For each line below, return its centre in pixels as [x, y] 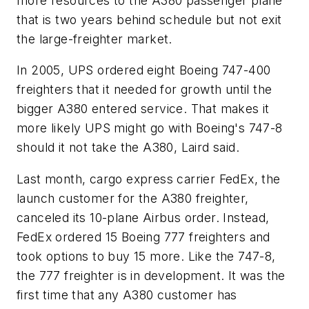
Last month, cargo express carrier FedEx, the [149, 179]
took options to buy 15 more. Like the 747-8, [146, 256]
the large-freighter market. [94, 39]
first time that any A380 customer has [127, 295]
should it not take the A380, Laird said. [128, 148]
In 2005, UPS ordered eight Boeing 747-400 [144, 70]
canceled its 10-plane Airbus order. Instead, [143, 217]
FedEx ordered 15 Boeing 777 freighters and [143, 237]
